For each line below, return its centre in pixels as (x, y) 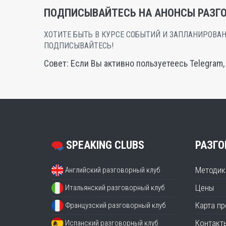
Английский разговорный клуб (113, 170)
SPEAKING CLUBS (104, 145)
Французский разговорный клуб (116, 206)
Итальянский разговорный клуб (115, 188)
